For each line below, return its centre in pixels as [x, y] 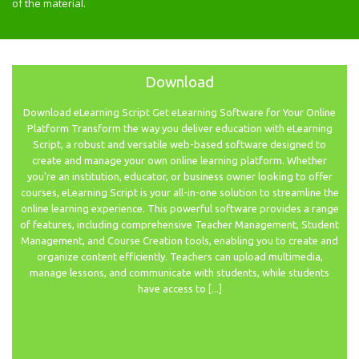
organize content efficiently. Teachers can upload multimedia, [179, 257]
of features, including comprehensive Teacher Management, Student [179, 225]
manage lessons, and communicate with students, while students [179, 273]
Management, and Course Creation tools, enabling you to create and [179, 241]
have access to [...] [179, 289]
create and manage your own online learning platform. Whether [179, 161]
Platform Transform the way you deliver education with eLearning [179, 129]
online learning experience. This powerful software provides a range [179, 209]
